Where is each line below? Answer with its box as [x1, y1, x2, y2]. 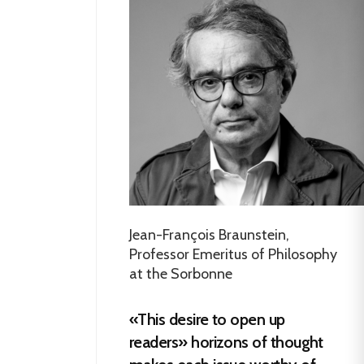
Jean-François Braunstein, [129, 225, 289, 244]
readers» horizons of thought [129, 331, 323, 352]
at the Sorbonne [129, 264, 232, 283]
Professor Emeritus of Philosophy [129, 245, 337, 263]
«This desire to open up [129, 309, 285, 329]
